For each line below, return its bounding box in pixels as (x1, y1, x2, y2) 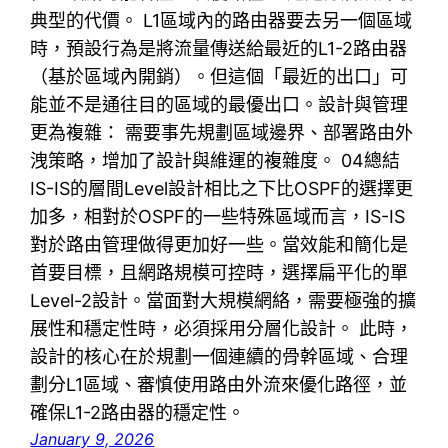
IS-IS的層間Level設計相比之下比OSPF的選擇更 (30, 178, 414, 199)
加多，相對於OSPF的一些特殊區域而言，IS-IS (30, 206, 406, 227)
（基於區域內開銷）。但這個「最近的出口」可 (30, 66, 409, 87)
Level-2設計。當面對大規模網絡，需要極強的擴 (30, 290, 417, 311)
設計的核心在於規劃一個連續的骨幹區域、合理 (30, 346, 409, 367)
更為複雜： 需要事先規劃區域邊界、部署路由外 (30, 122, 414, 143)
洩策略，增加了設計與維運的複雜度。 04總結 (30, 150, 401, 171)
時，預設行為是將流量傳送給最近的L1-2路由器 (30, 38, 408, 59)
